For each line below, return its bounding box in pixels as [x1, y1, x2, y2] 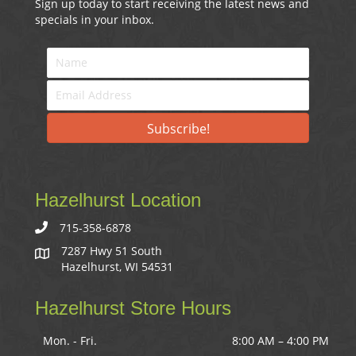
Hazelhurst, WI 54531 [61, 259, 173, 275]
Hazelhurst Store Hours [35, 297, 231, 319]
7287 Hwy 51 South [61, 243, 165, 259]
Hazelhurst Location [35, 189, 201, 211]
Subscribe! [146, 120, 210, 138]
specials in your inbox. [35, 11, 154, 27]
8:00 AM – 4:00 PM [232, 333, 329, 349]
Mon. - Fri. [43, 333, 97, 349]
